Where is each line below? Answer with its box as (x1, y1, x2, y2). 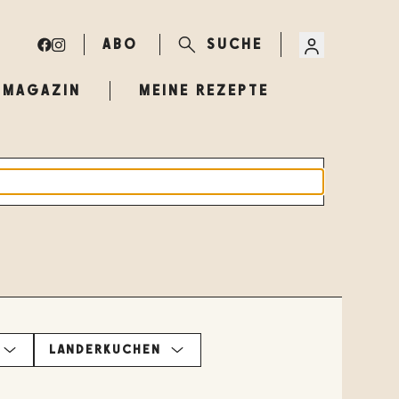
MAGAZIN (2, 82, 81, 99)
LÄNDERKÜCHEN (48, 342, 161, 357)
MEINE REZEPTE (138, 82, 269, 99)
